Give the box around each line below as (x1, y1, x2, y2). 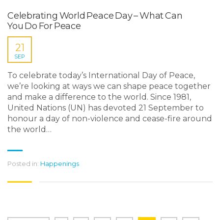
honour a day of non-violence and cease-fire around (7, 114, 212, 123)
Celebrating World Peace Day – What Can (7, 10, 183, 21)
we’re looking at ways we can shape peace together (7, 82, 211, 91)
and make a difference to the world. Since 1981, (7, 92, 191, 102)
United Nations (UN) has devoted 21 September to (7, 103, 204, 112)
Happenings (40, 160, 79, 167)
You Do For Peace (7, 21, 81, 31)
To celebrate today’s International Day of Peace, (7, 71, 195, 80)
